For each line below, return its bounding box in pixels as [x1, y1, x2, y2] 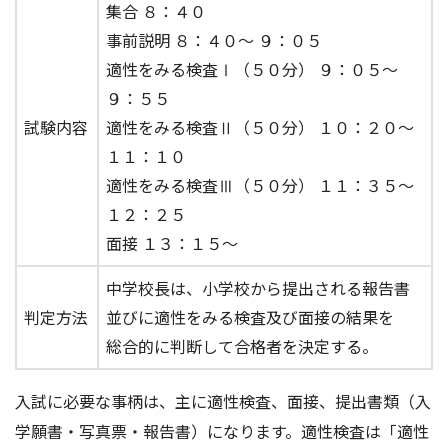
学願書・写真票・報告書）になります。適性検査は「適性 [15, 419, 429, 444]
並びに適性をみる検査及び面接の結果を [106, 305, 394, 330]
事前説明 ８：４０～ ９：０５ [106, 28, 322, 53]
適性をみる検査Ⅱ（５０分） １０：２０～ [106, 115, 414, 140]
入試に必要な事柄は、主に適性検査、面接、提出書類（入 [15, 389, 431, 414]
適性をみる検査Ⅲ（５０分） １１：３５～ [106, 173, 414, 198]
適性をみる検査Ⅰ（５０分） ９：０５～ [106, 57, 398, 82]
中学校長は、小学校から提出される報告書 [106, 276, 410, 301]
